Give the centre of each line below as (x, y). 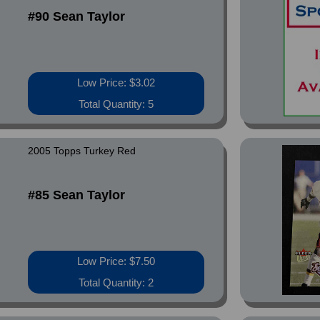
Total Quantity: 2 (116, 282)
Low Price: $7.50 (116, 261)
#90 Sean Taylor (77, 16)
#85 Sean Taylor (77, 195)
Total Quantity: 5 (116, 104)
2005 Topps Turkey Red (82, 151)
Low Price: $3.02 (116, 82)
